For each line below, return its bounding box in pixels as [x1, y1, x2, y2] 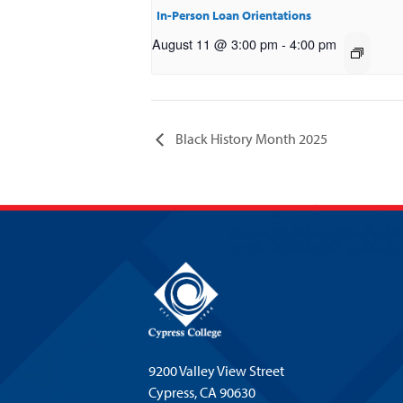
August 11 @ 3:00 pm [152, 34, 278, 54]
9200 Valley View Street [148, 362, 284, 381]
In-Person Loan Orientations [157, 7, 311, 24]
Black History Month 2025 [173, 130, 327, 148]
